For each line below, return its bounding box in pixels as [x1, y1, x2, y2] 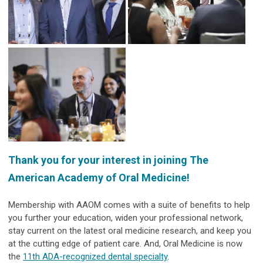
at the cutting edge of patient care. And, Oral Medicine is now [8, 238, 242, 249]
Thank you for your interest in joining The [8, 154, 208, 167]
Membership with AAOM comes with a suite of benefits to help [8, 200, 250, 211]
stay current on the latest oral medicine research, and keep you [8, 225, 251, 237]
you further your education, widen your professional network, [8, 213, 243, 224]
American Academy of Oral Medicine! [8, 171, 190, 184]
